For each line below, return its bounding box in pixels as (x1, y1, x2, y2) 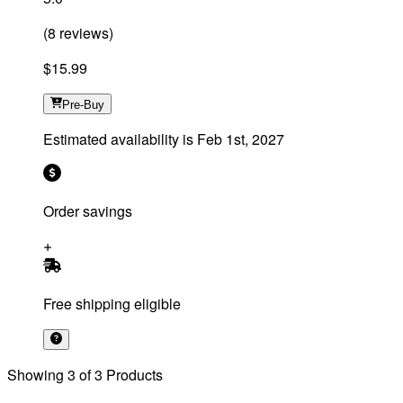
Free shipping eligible (43, 292, 181, 314)
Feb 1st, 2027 (197, 128, 284, 149)
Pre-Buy (62, 97, 105, 112)
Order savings (43, 200, 132, 221)
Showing (7, 363, 64, 385)
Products (106, 363, 163, 385)
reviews (56, 22, 109, 43)
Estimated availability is (43, 128, 193, 149)
